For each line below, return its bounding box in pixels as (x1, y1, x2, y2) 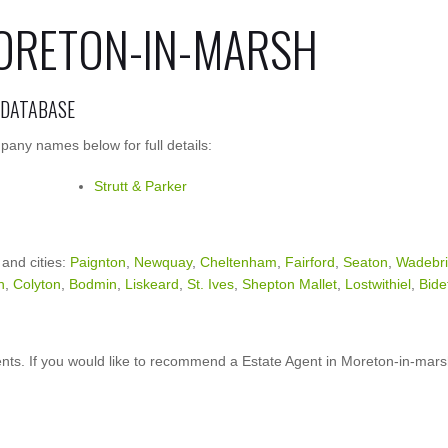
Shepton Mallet (242, 276, 337, 292)
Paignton (70, 254, 126, 270)
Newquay (134, 254, 192, 270)
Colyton (13, 276, 61, 292)
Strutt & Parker (94, 178, 187, 194)
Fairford (285, 254, 335, 270)
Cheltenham (200, 254, 277, 270)
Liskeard (125, 276, 179, 292)
